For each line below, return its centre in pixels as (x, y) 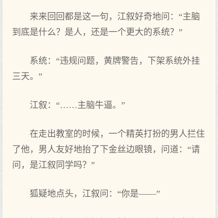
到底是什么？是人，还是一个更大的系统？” (97, 32)
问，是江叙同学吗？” (54, 165)
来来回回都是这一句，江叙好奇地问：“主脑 (115, 17)
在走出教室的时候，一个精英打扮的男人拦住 (117, 134)
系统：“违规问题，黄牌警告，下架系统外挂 (115, 61)
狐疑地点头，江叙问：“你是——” (95, 194)
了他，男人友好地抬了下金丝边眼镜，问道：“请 (106, 149)
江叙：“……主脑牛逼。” (77, 105)
